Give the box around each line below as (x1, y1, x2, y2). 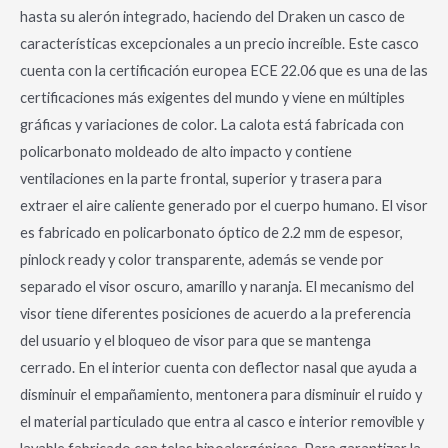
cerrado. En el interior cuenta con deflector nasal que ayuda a (20, 358, 417, 376)
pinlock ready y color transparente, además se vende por (20, 250, 384, 268)
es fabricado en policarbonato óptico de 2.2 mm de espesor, (20, 223, 403, 241)
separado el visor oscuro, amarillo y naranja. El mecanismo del (20, 277, 414, 295)
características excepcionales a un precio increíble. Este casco (20, 34, 419, 52)
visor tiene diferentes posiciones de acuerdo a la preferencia (20, 304, 411, 322)
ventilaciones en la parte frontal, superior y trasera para (20, 169, 382, 187)
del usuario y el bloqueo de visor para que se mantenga (20, 331, 371, 349)
